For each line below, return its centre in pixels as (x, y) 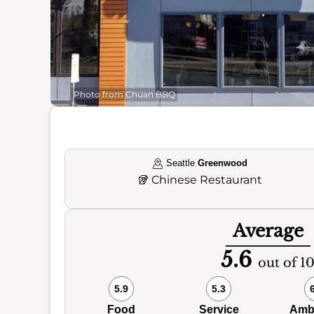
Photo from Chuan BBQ (124, 94)
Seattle (181, 163)
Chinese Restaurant (207, 180)
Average (268, 231)
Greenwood (223, 163)
